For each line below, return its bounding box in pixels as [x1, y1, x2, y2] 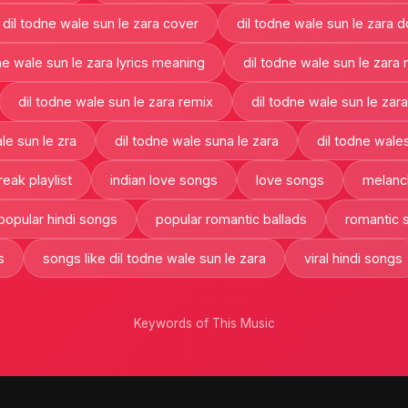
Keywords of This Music [133, 315, 275, 331]
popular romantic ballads [155, 210, 307, 227]
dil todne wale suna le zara [115, 132, 279, 148]
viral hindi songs [303, 250, 403, 266]
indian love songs [110, 171, 218, 188]
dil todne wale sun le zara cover [3, 15, 199, 31]
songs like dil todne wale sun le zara [42, 250, 266, 266]
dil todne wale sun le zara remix [17, 93, 213, 109]
